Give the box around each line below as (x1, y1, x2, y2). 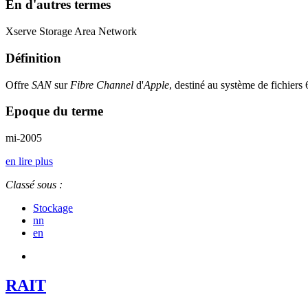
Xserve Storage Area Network (5, 25, 137, 38)
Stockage (33, 201, 73, 214)
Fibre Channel (70, 78, 133, 91)
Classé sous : (5, 178, 63, 190)
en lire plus (5, 155, 53, 167)
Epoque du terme (5, 104, 103, 119)
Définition (5, 50, 61, 65)
